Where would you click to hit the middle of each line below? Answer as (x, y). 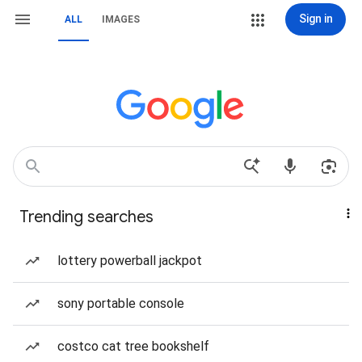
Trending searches (86, 217)
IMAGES (121, 19)
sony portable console (121, 303)
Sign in (316, 19)
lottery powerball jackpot (130, 261)
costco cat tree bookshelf (133, 346)
